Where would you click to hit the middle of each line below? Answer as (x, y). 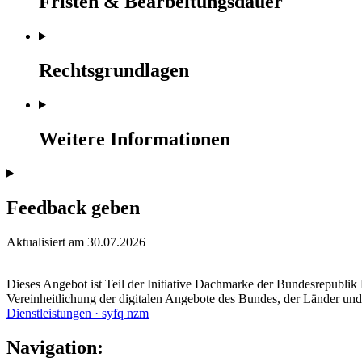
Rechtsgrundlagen (114, 71)
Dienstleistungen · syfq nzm (78, 313)
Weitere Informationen (135, 139)
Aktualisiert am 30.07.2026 (76, 242)
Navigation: (55, 347)
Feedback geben (73, 207)
